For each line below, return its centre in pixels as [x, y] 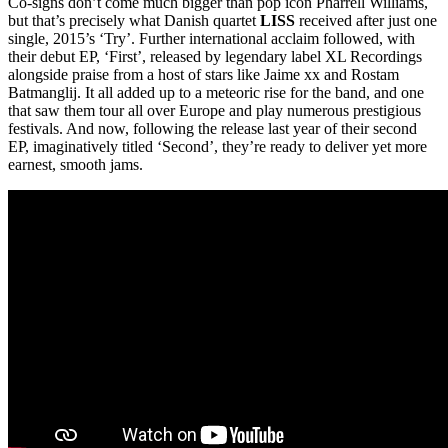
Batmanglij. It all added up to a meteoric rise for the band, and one [216, 93]
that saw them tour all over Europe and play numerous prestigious [214, 111]
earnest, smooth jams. [75, 165]
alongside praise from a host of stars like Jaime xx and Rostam [203, 75]
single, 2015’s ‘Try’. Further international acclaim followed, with [211, 39]
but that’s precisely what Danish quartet [134, 21]
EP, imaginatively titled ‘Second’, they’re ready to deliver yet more [217, 147]
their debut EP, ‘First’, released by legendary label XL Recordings [215, 57]
